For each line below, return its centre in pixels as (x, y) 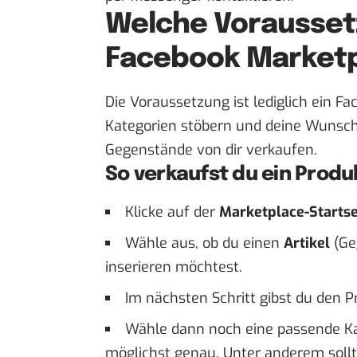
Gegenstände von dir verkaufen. (211, 149)
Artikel (307, 243)
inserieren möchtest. (174, 267)
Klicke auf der (172, 212)
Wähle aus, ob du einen (204, 243)
